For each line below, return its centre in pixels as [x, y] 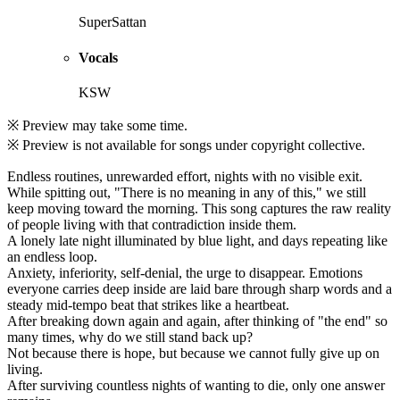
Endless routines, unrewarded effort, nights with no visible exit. [185, 176]
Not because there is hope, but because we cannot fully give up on [193, 353]
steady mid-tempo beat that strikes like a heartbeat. [148, 304]
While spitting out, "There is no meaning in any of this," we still [187, 192]
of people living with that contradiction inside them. [152, 224]
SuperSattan [112, 22]
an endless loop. [52, 256]
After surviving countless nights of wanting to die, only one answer [196, 385]
